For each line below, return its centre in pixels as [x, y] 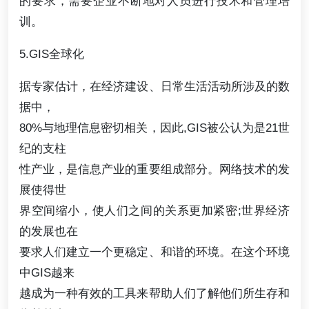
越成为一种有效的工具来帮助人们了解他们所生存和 [154, 293]
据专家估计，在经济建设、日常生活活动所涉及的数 [154, 87]
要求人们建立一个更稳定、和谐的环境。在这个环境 [154, 252]
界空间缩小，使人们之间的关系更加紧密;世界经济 [154, 211]
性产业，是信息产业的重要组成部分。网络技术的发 [154, 169]
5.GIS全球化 [52, 53]
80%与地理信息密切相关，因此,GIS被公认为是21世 [154, 128]
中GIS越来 [47, 273]
